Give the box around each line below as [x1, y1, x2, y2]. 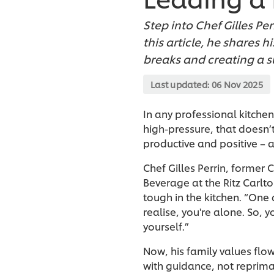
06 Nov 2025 [211, 78, 264, 91]
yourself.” [143, 219, 191, 234]
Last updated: [150, 78, 212, 91]
